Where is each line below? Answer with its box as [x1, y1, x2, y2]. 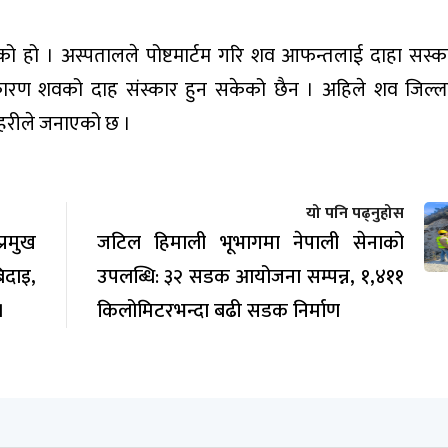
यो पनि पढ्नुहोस [306, 199, 404, 227]
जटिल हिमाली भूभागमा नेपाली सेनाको [96, 225, 404, 260]
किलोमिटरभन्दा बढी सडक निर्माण [96, 293, 340, 328]
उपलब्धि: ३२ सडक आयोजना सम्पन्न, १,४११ [96, 259, 404, 294]
